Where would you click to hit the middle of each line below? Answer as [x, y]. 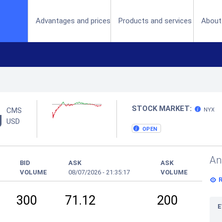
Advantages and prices [73, 21]
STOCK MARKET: [162, 109]
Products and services [155, 21]
